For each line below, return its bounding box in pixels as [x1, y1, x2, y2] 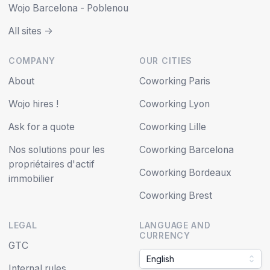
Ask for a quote [8, 121, 75, 133]
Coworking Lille [139, 121, 206, 133]
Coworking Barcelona [139, 144, 234, 155]
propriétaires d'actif [8, 159, 95, 170]
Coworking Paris [139, 75, 210, 87]
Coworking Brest [139, 190, 212, 201]
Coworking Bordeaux [139, 167, 231, 178]
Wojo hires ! [8, 98, 58, 110]
